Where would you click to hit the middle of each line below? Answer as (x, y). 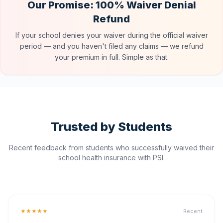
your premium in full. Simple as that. (111, 57)
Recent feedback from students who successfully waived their (111, 148)
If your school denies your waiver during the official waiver (111, 35)
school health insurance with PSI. (111, 158)
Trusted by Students (111, 127)
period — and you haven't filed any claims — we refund (111, 46)
